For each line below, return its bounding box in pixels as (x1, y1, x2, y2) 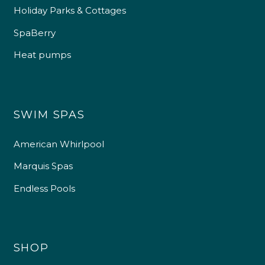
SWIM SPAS (13, 108, 85, 121)
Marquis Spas (13, 160, 73, 172)
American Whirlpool (13, 138, 104, 150)
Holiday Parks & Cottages (13, 5, 126, 17)
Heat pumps (13, 49, 71, 61)
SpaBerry (13, 27, 56, 38)
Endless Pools (13, 182, 75, 194)
